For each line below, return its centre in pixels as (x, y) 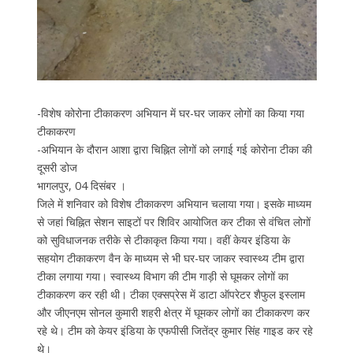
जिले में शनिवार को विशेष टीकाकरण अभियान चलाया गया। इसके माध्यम (174, 203)
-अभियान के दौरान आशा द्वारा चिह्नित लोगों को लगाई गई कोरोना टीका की (174, 149)
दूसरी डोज (57, 167)
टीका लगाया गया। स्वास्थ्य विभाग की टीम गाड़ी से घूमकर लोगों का (162, 276)
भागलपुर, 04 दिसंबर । (81, 185)
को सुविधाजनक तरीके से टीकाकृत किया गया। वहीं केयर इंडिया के (163, 240)
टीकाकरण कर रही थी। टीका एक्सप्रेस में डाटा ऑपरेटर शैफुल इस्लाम (171, 294)
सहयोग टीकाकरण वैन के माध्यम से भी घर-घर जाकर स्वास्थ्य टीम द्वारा (170, 258)
